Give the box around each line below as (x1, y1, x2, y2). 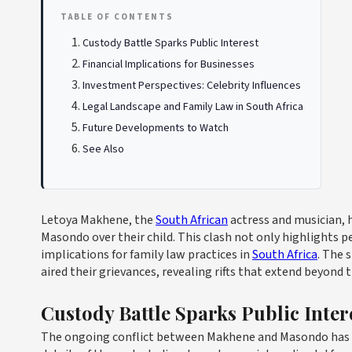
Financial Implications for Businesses (82, 57, 255, 72)
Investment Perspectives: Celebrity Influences (82, 78, 301, 93)
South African (156, 211, 228, 229)
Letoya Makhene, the (41, 211, 156, 229)
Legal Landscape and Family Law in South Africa (82, 99, 303, 115)
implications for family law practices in (41, 246, 252, 263)
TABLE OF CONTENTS (60, 11, 174, 23)
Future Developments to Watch (82, 120, 229, 136)
